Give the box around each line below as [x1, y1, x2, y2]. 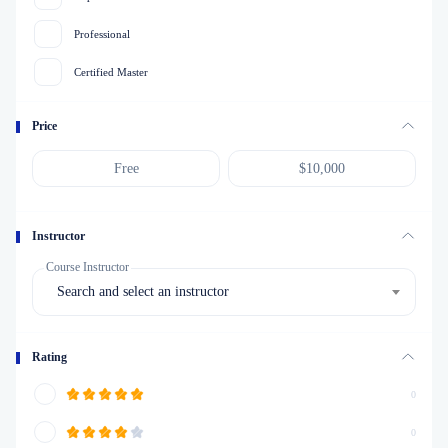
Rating [32, 350, 67, 364]
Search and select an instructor [57, 284, 229, 299]
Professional [74, 28, 130, 40]
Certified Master [74, 66, 148, 78]
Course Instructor [46, 260, 129, 274]
